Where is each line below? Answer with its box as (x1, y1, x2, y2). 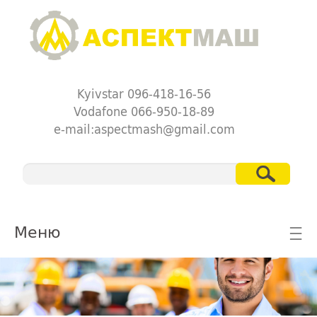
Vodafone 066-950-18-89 (74, 100, 215, 121)
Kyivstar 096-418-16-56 (77, 83, 212, 103)
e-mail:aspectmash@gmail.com (53, 118, 235, 139)
